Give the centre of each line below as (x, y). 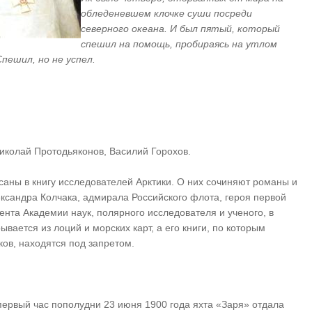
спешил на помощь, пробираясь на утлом (179, 44)
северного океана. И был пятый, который (181, 29)
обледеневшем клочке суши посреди (167, 13)
